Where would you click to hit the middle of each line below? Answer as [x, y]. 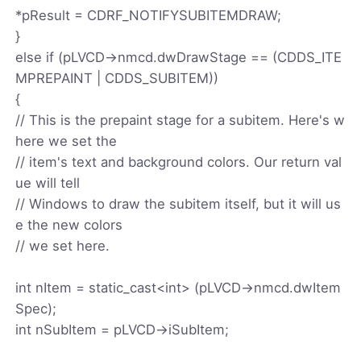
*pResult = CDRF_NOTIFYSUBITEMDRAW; [149, 15]
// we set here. [63, 245]
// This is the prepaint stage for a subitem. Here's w [180, 120]
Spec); [36, 308]
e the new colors [69, 224]
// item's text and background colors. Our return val [179, 162]
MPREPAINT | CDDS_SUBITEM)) [117, 78]
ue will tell [48, 183]
